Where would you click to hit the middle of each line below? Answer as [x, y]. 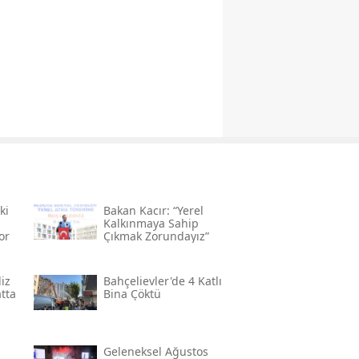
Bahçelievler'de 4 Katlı [162, 281]
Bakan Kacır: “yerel [153, 210]
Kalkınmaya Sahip [151, 223]
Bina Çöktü [132, 294]
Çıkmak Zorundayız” [156, 236]
